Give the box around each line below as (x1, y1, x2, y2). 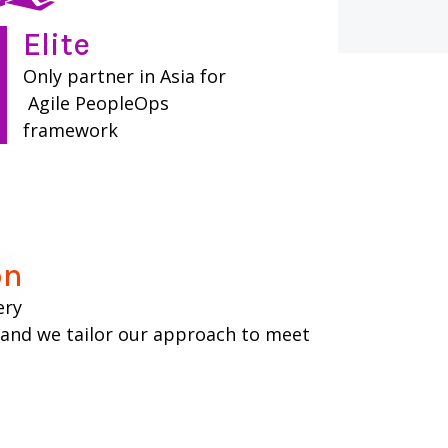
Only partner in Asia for (22, 64, 226, 89)
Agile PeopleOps (22, 91, 174, 116)
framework (22, 118, 118, 143)
